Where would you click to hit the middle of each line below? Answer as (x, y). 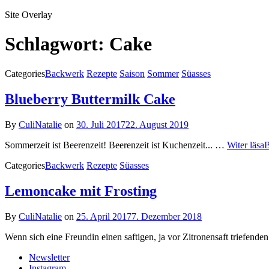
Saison (132, 73)
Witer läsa (246, 145)
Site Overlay (29, 15)
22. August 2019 (157, 124)
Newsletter (49, 257)
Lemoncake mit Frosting (81, 191)
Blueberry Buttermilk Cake (90, 99)
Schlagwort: (57, 44)
